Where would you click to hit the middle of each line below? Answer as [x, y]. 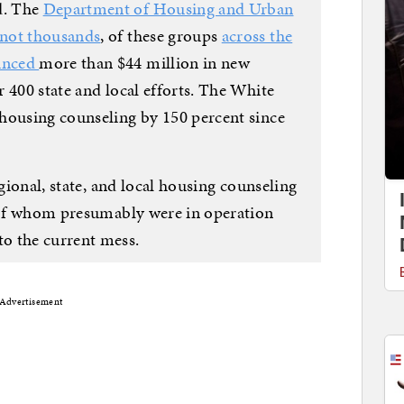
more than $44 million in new [145, 62]
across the [257, 35]
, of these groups [161, 35]
